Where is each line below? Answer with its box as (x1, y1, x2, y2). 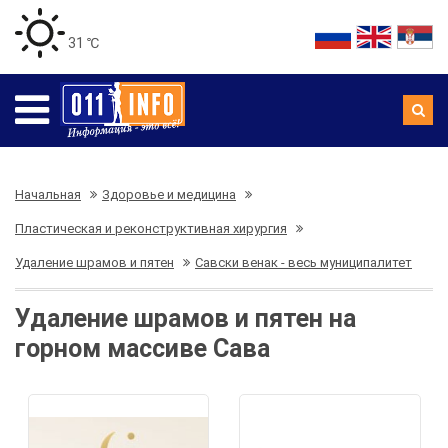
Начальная (15, 187, 81, 202)
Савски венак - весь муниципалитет (195, 255, 412, 270)
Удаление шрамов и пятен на (15, 304, 356, 333)
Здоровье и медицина (102, 187, 236, 202)
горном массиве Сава (15, 334, 270, 363)
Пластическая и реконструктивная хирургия (15, 221, 287, 236)
